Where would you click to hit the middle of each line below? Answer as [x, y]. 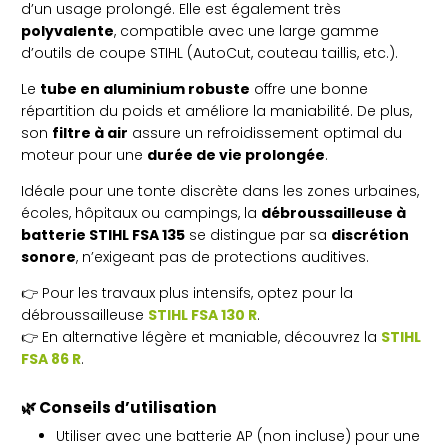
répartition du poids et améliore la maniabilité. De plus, [216, 110]
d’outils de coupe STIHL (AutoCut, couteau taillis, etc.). [209, 52]
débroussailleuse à [333, 212]
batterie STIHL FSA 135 [103, 234]
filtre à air [90, 132]
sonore [48, 256]
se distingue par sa [258, 234]
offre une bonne [309, 88]
